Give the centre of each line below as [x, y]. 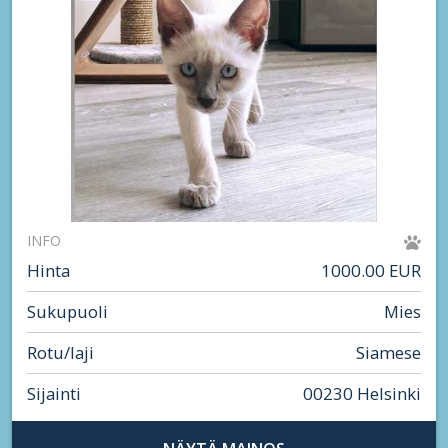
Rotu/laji [60, 352]
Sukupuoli [67, 311]
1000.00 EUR [371, 270]
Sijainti [54, 393]
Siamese [388, 352]
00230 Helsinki [362, 393]
